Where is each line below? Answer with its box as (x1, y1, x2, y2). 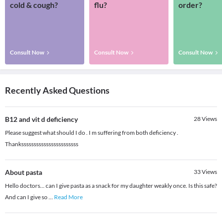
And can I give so (5, 193, 49, 201)
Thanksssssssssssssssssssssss (5, 140, 78, 148)
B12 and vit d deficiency (5, 115, 78, 124)
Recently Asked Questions (5, 85, 110, 96)
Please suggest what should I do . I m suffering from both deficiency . (5, 129, 178, 137)
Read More (54, 193, 83, 201)
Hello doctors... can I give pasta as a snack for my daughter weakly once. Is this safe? (5, 182, 217, 190)
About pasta (5, 168, 42, 177)
